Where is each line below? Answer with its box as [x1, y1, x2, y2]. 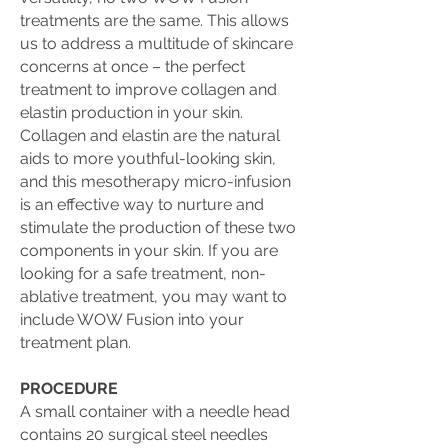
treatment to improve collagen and [20, 80, 277, 99]
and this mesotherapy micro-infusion [20, 172, 291, 191]
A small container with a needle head [20, 402, 290, 421]
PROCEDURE [20, 379, 118, 398]
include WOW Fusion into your [20, 310, 244, 329]
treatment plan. [20, 333, 131, 352]
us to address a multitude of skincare [20, 34, 293, 53]
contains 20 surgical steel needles [20, 425, 268, 444]
